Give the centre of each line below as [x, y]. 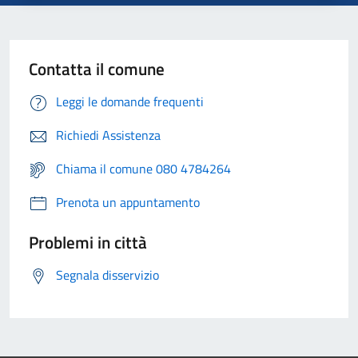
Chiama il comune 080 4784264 [143, 168]
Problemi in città [88, 242]
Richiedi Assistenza [108, 135]
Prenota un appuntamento [128, 202]
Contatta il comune [97, 68]
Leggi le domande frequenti [130, 101]
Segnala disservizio [107, 274]
